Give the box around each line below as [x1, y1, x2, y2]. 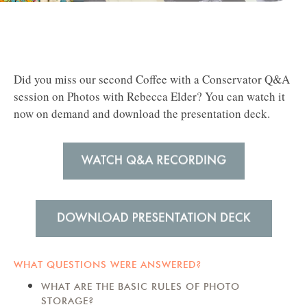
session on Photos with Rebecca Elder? [14, 88, 205, 105]
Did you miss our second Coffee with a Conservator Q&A [14, 71, 290, 88]
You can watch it [205, 88, 285, 105]
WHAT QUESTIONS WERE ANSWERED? [14, 258, 202, 270]
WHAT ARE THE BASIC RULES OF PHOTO [41, 280, 240, 292]
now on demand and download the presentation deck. [14, 106, 270, 122]
